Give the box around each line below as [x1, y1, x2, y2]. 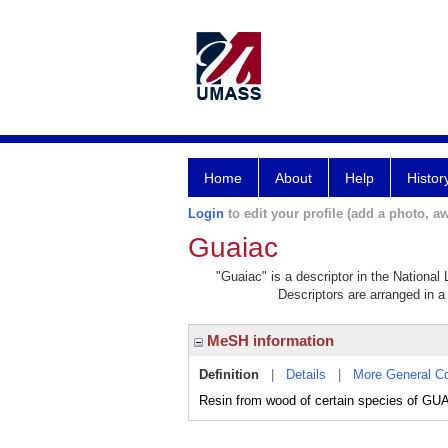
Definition [199, 367, 259, 382]
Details [286, 367, 326, 382]
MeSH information [203, 332, 334, 349]
